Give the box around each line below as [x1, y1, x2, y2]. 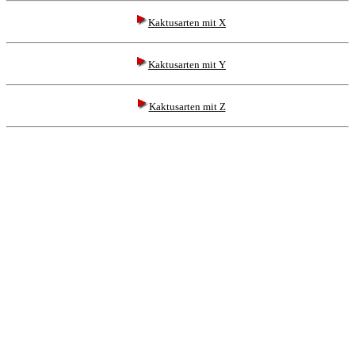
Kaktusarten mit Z [148, 101, 226, 113]
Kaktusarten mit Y [148, 59, 226, 71]
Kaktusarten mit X [148, 17, 226, 29]
